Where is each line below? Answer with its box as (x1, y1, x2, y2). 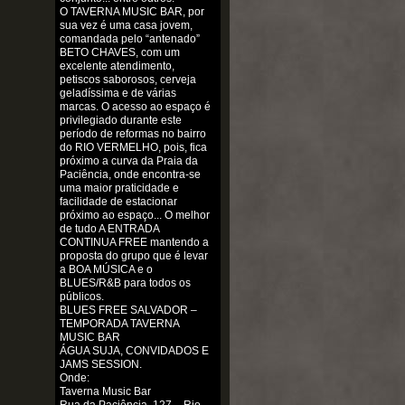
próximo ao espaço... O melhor (59, 209, 210, 222)
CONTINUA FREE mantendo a (59, 236, 209, 250)
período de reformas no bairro (59, 127, 206, 141)
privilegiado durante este (59, 114, 182, 127)
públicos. (59, 290, 104, 304)
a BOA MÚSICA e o (59, 263, 153, 277)
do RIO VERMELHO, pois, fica (59, 141, 207, 155)
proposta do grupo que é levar (59, 250, 208, 263)
